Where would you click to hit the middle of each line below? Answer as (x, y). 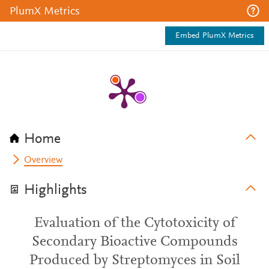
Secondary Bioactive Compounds (134, 242)
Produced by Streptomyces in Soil (134, 261)
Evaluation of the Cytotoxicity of (134, 223)
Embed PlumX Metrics (215, 36)
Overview (44, 160)
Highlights (56, 190)
